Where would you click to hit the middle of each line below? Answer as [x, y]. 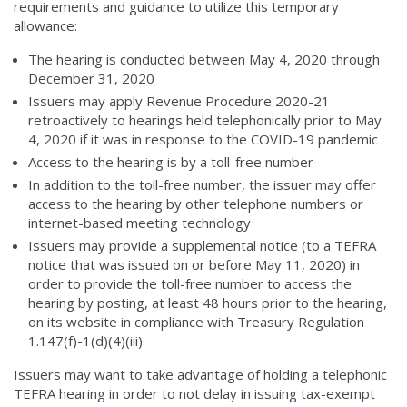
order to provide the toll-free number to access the [190, 283]
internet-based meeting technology [139, 223]
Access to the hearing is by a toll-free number [171, 162]
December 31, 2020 [91, 78]
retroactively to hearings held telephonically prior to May [205, 120]
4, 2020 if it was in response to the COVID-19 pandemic [203, 139]
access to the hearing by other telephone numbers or [196, 203]
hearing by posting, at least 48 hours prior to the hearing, [208, 303]
